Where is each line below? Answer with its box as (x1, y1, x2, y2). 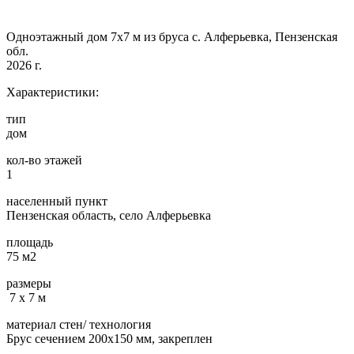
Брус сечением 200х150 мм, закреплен (6, 331, 213, 345)
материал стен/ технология (6, 317, 151, 331)
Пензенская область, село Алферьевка (6, 208, 211, 222)
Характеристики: (6, 85, 99, 99)
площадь (6, 235, 53, 249)
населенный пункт (6, 194, 107, 208)
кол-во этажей (6, 153, 82, 167)
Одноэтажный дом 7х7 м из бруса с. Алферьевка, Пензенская (6, 29, 337, 43)
